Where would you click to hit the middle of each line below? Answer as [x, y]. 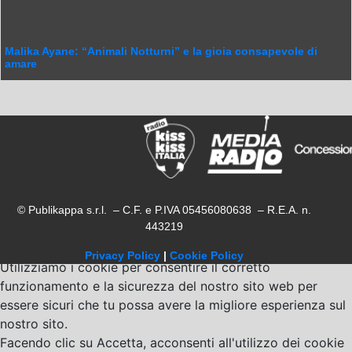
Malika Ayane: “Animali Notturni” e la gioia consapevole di [161, 51]
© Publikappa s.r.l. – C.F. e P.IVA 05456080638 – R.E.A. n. [164, 210]
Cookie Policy [207, 255]
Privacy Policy [123, 255]
